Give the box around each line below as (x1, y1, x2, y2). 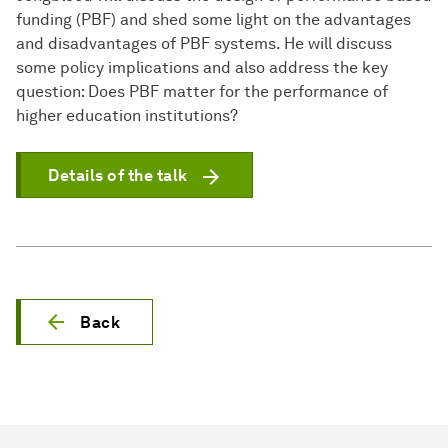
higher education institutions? (16, 106, 238, 126)
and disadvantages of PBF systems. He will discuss (16, 34, 392, 54)
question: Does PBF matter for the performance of (16, 82, 388, 102)
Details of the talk (48, 166, 188, 186)
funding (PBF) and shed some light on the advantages (16, 10, 411, 30)
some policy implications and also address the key (16, 58, 388, 78)
